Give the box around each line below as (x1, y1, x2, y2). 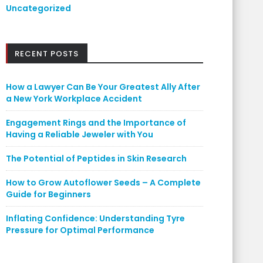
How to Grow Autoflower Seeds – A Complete (6, 177, 201, 188)
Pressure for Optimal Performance (6, 224, 154, 236)
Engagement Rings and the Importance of (6, 117, 186, 129)
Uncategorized (6, 2, 71, 14)
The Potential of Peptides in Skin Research (6, 153, 187, 164)
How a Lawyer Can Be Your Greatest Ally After (6, 81, 200, 93)
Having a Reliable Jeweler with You (6, 129, 153, 140)
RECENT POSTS (15, 48, 79, 59)
